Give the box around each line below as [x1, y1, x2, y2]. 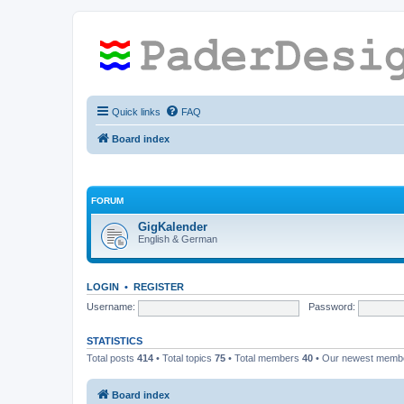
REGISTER [133, 280, 184, 292]
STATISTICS [87, 335, 142, 346]
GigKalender [138, 219, 207, 234]
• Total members [225, 352, 302, 363]
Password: [308, 301, 355, 313]
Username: [87, 301, 135, 313]
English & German [138, 233, 217, 244]
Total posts [87, 352, 137, 363]
